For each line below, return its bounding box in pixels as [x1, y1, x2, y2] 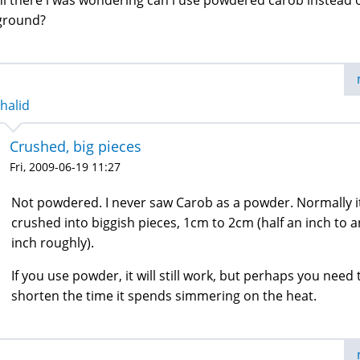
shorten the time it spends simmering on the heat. [11, 287, 317, 305]
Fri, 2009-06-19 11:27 [10, 159, 121, 174]
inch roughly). [11, 234, 94, 252]
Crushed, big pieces [10, 137, 141, 156]
